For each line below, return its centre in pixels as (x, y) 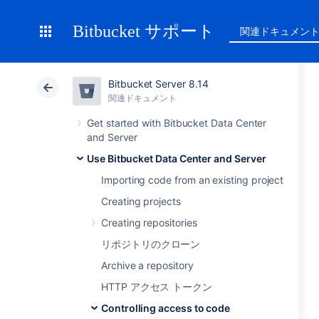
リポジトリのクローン (151, 244)
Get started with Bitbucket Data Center (177, 123)
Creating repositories (149, 223)
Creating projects (141, 201)
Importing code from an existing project (193, 180)
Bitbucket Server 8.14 (158, 84)
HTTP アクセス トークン (157, 287)
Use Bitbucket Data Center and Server (177, 158)
